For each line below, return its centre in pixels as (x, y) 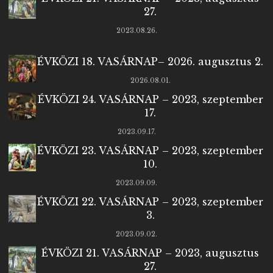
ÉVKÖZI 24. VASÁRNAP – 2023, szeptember (150, 100)
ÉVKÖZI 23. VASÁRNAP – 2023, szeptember (150, 151)
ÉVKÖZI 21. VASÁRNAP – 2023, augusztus (150, 253)
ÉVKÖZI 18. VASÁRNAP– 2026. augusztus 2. (150, 62)
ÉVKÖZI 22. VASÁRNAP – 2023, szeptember (150, 202)
